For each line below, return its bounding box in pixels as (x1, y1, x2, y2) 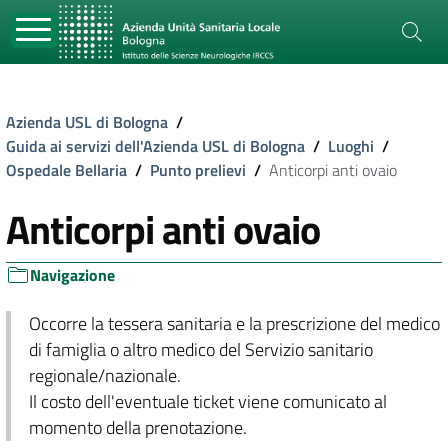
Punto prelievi (150, 158, 246, 182)
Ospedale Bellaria (6, 158, 127, 182)
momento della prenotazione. (28, 414, 247, 441)
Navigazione (30, 263, 115, 287)
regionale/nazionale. (28, 362, 181, 389)
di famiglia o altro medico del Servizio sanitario (28, 336, 373, 363)
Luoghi (328, 134, 374, 158)
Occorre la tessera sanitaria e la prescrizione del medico (28, 310, 440, 337)
